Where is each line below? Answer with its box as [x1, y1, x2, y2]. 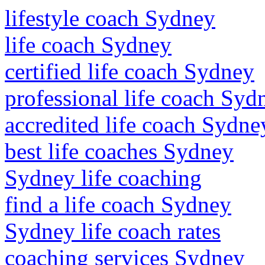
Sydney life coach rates [5, 218, 221, 244]
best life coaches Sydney [5, 138, 234, 164]
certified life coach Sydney [5, 59, 254, 84]
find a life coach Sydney [5, 192, 231, 217]
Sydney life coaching [5, 165, 202, 190]
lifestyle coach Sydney [5, 5, 215, 31]
